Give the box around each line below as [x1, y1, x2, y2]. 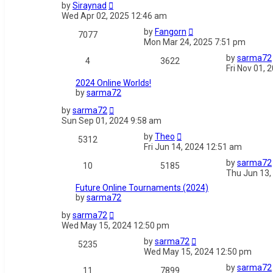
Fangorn [155, 27, 186, 37]
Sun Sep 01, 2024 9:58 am [62, 116, 161, 126]
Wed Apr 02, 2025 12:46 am [62, 11, 167, 21]
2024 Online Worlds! [76, 78, 151, 88]
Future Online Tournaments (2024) [76, 183, 208, 193]
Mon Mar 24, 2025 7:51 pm [144, 37, 246, 48]
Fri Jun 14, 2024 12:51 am [144, 142, 242, 152]
